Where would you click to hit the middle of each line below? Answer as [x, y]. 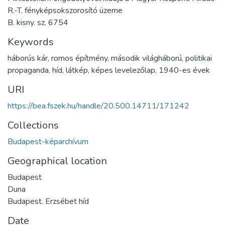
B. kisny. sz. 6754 [38, 23]
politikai [199, 59]
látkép [77, 71]
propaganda [28, 71]
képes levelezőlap [123, 71]
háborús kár [28, 59]
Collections [33, 126]
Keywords [31, 42]
